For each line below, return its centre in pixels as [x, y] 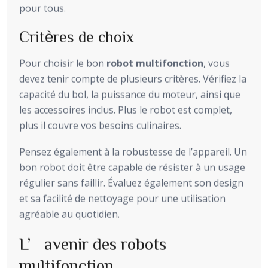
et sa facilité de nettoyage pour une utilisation [122, 198]
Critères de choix [77, 36]
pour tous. [42, 8]
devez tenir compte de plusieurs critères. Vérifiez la [133, 79]
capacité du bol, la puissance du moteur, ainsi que [130, 94]
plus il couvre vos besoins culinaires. [100, 125]
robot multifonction [155, 63]
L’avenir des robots [93, 243]
